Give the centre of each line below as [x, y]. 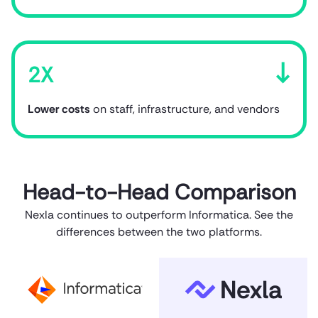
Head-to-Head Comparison [159, 192]
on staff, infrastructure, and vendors [185, 109]
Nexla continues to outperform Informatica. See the [159, 214]
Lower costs [59, 109]
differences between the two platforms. [159, 231]
